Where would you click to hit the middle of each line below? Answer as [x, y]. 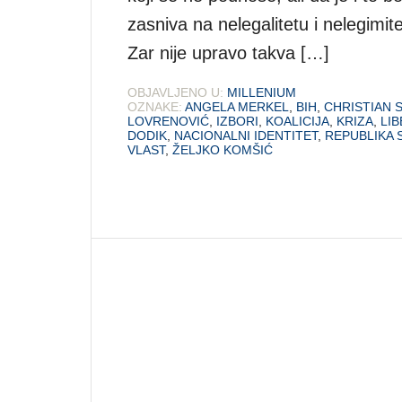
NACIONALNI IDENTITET [246, 135]
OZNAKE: [155, 106]
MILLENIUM [262, 92]
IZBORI [237, 121]
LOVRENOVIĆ [168, 121]
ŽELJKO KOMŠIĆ [223, 149]
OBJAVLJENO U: [175, 92]
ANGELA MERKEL [237, 106]
